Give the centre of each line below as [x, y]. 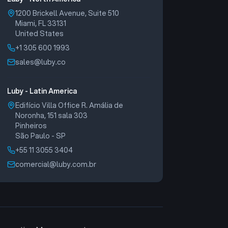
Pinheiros [31, 126]
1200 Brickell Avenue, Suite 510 [67, 13]
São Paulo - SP [41, 136]
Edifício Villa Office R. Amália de [69, 105]
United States [40, 34]
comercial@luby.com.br [56, 164]
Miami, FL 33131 [41, 23]
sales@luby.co [41, 62]
